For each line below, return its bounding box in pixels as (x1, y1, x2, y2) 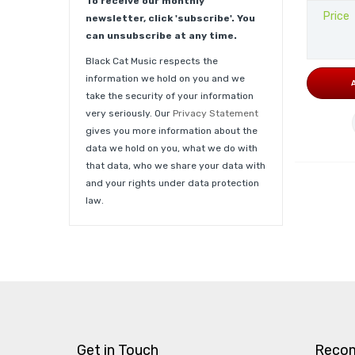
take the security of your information (86, 90, 254, 102)
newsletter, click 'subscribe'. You (86, 13, 255, 25)
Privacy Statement (173, 108, 258, 120)
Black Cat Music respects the (86, 55, 218, 67)
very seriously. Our (86, 108, 173, 120)
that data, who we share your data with (86, 160, 265, 172)
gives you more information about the (86, 125, 258, 137)
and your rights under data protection (86, 177, 259, 189)
